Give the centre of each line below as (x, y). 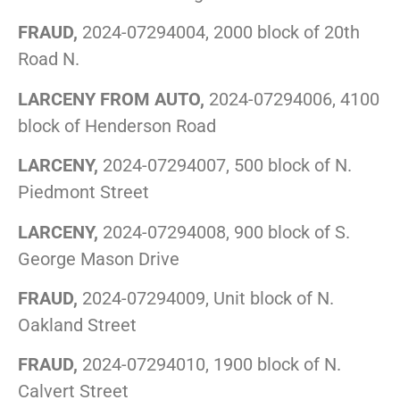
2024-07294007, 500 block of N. (225, 166)
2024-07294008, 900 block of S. (224, 232)
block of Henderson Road (117, 125)
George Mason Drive (99, 258)
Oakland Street (77, 325)
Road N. (49, 59)
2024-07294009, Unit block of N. (206, 299)
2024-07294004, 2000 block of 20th (219, 33)
